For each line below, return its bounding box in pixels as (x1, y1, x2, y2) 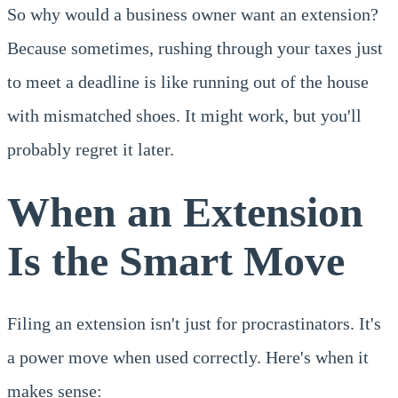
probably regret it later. (7, 139, 174, 159)
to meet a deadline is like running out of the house (7, 71, 369, 92)
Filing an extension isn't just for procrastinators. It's (7, 313, 381, 333)
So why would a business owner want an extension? (7, 4, 378, 24)
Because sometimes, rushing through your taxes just (7, 37, 383, 58)
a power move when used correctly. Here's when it (7, 346, 369, 367)
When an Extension (7, 187, 363, 235)
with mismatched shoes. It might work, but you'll (7, 105, 362, 125)
